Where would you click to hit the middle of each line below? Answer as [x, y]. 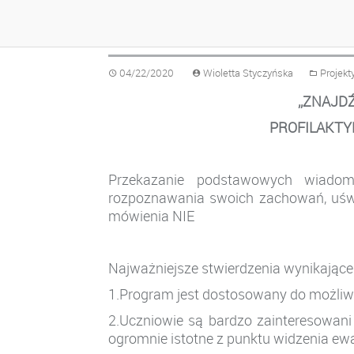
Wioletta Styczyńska [248, 73]
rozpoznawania [156, 198]
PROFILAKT [306, 128]
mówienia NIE [151, 216]
